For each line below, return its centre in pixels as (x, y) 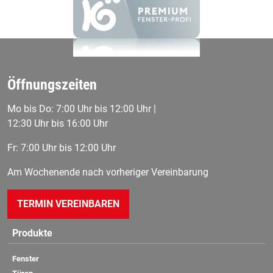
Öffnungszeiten (52, 84)
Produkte (32, 233)
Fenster (26, 258)
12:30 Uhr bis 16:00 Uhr (58, 123)
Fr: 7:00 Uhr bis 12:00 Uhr (62, 147)
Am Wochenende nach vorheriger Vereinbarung (108, 172)
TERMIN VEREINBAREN (68, 204)
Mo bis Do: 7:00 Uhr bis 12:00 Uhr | (82, 108)
